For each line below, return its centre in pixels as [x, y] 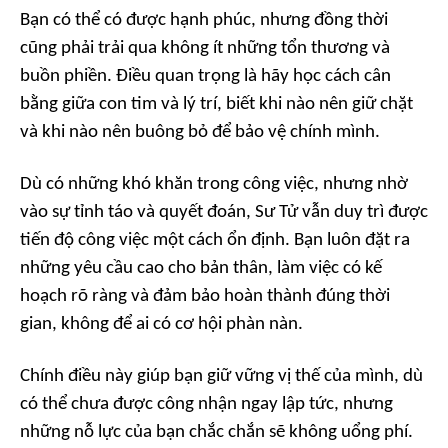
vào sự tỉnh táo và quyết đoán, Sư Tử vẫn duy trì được [224, 212]
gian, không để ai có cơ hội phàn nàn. [161, 324]
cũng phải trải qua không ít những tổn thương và [205, 48]
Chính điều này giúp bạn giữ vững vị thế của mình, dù [221, 376]
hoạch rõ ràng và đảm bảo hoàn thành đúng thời [205, 296]
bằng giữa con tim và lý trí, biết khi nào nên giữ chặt [216, 104]
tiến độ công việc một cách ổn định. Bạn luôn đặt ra [215, 240]
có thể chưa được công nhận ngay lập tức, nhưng [206, 404]
